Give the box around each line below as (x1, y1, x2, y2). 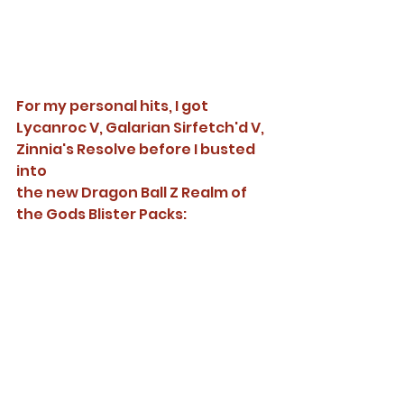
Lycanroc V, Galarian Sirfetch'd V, (16, 116, 267, 138)
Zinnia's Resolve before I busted (16, 138, 258, 160)
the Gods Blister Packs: (16, 203, 189, 225)
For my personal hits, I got (16, 95, 211, 116)
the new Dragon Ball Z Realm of (16, 181, 250, 203)
